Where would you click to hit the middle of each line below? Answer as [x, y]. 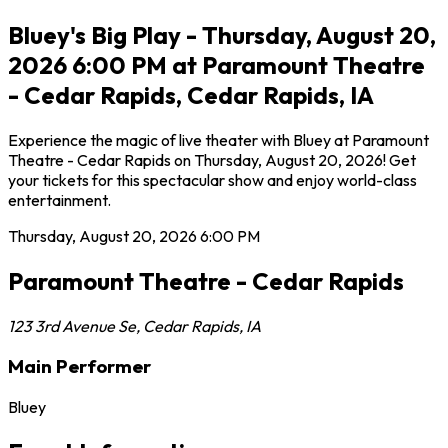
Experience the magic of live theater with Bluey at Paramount [218, 139]
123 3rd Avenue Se [72, 325]
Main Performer [79, 366]
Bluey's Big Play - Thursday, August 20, [222, 34]
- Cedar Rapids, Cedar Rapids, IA [191, 94]
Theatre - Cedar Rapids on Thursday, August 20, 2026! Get [212, 159]
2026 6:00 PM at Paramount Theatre [216, 64]
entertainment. [59, 199]
